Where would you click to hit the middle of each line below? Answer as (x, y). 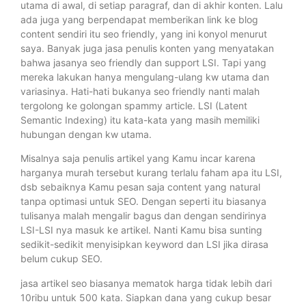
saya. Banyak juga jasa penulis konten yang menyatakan (147, 48)
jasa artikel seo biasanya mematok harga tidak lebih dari (146, 283)
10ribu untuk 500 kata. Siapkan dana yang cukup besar (146, 297)
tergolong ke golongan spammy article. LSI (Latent (134, 105)
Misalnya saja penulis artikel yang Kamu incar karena (138, 158)
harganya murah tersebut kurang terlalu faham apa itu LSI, (151, 173)
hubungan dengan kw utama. (86, 134)
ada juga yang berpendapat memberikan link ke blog (139, 19)
